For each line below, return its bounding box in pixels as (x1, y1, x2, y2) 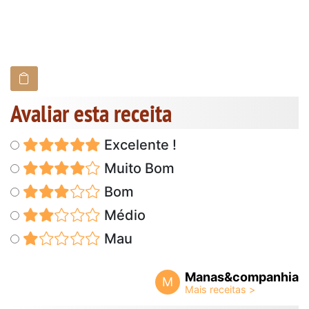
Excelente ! (100, 136, 177, 153)
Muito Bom (100, 159, 175, 177)
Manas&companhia (185, 269, 299, 284)
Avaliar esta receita (10, 97, 172, 129)
